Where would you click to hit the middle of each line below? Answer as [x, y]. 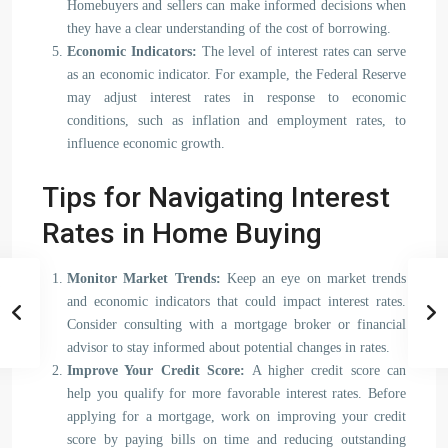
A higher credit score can [325, 370]
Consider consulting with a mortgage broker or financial [236, 324]
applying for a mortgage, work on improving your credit [236, 416]
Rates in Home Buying [182, 233]
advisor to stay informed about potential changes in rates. [228, 347]
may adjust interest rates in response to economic [236, 97]
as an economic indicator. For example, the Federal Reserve [236, 74]
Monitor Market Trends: [144, 278]
